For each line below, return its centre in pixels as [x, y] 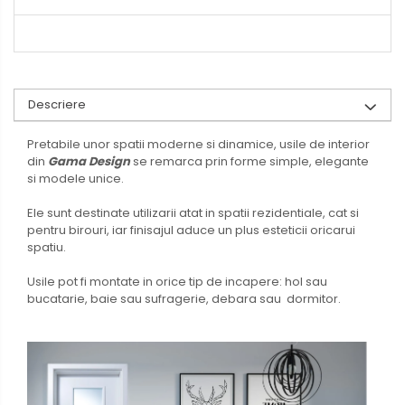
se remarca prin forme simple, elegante [250, 161]
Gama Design [89, 161]
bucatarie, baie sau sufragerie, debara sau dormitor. [184, 298]
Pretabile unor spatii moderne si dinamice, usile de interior [198, 144]
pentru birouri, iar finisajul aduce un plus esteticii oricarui [191, 230]
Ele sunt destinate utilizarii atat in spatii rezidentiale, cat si [193, 212]
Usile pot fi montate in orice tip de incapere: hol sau [177, 281]
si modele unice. [75, 178]
